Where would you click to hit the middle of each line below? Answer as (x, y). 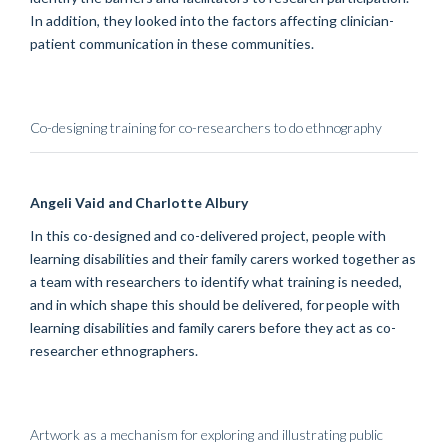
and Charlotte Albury (176, 202)
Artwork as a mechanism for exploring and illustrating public (206, 434)
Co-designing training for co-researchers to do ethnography (206, 127)
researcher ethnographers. (115, 350)
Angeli (51, 202)
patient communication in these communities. (172, 43)
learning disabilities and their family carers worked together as (223, 258)
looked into (170, 20)
